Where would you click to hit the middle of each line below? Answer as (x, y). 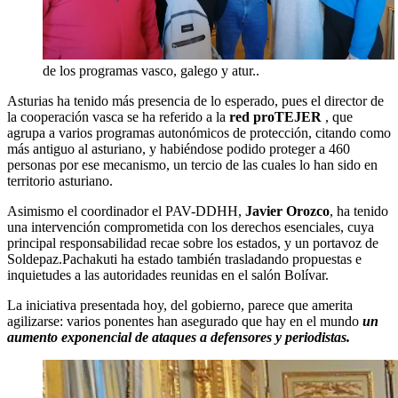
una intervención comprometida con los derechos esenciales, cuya (191, 227)
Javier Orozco (287, 211)
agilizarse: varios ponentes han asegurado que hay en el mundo (185, 322)
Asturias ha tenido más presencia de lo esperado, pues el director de (195, 101)
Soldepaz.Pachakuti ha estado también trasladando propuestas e (184, 259)
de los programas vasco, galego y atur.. (151, 71)
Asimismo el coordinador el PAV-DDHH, (126, 211)
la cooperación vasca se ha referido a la (118, 117)
